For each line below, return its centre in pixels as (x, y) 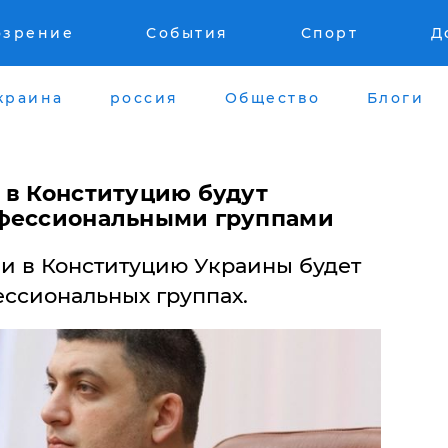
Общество (272, 97)
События (187, 33)
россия (144, 97)
